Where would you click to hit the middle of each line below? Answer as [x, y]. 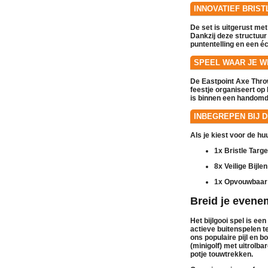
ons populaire [214, 237]
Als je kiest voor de [224, 135]
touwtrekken [230, 254]
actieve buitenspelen [226, 229]
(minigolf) [206, 246]
